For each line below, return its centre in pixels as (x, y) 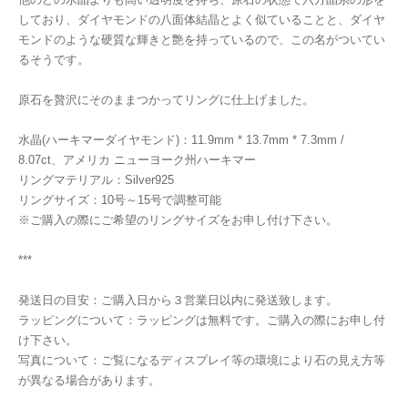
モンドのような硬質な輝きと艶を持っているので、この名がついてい (202, 40)
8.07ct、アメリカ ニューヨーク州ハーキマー (137, 160)
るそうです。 (54, 60)
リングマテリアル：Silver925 (96, 180)
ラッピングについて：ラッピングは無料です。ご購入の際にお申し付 (202, 321)
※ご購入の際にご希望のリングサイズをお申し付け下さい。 (178, 220)
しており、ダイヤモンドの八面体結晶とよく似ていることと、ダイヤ (202, 20)
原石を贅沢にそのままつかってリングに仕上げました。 (166, 100)
